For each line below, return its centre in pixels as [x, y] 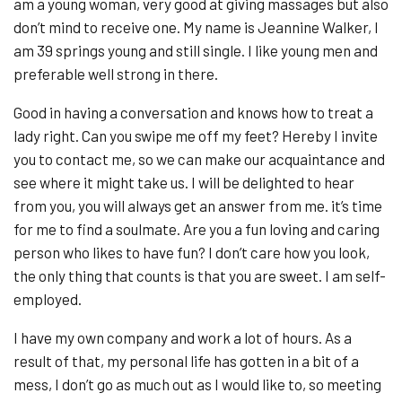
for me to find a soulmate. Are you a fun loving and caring [197, 228]
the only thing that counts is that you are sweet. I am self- [200, 275]
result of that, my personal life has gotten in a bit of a [186, 360]
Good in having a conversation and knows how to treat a [193, 112]
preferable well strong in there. [116, 73]
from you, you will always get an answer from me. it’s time [198, 205]
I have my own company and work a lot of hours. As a [183, 337]
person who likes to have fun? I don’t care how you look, [192, 252]
